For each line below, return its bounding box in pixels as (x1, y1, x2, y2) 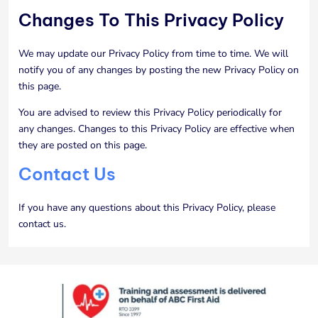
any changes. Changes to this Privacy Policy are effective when (18, 122, 295, 136)
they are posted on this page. (18, 138, 147, 152)
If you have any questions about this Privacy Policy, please (18, 201, 275, 214)
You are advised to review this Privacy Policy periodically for (18, 106, 282, 119)
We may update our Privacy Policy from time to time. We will (18, 47, 288, 60)
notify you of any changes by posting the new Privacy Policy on (18, 63, 299, 77)
